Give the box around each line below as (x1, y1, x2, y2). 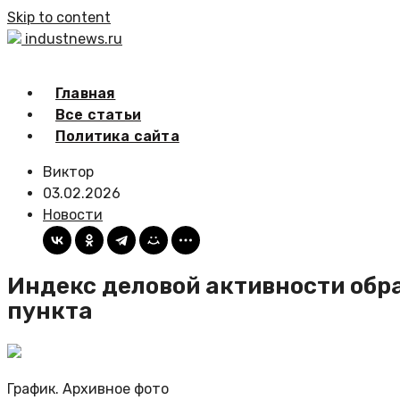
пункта (7, 296, 93, 325)
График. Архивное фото (7, 380, 169, 398)
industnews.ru (25, 30, 122, 47)
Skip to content (7, 9, 111, 26)
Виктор (43, 163, 94, 180)
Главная (55, 85, 116, 102)
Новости (43, 206, 103, 223)
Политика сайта (55, 128, 179, 145)
